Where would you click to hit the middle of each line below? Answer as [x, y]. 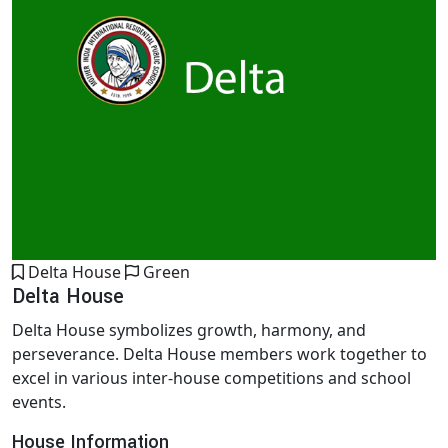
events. [39, 401]
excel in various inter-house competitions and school [211, 377]
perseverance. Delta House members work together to [219, 353]
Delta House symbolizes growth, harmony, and [189, 329]
